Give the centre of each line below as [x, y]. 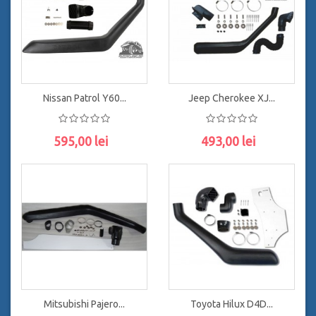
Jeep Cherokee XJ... [232, 98]
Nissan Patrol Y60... [84, 98]
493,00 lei [228, 141]
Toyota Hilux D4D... [232, 304]
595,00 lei [81, 141]
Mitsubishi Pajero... [84, 304]
